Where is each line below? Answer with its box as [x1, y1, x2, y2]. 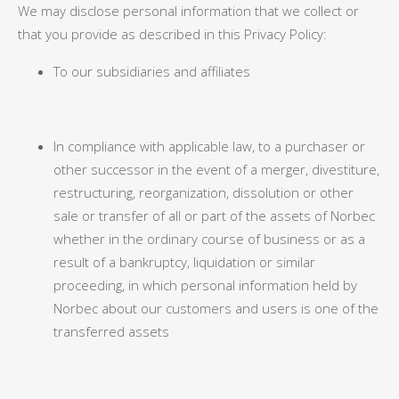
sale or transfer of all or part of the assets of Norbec [53, 207, 375, 224]
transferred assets [53, 322, 169, 340]
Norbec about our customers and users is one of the [53, 299, 379, 317]
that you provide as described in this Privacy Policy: [18, 25, 327, 43]
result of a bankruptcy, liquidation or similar [53, 253, 315, 271]
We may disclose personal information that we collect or [18, 2, 359, 20]
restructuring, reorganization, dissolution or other [53, 183, 354, 201]
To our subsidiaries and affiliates [53, 62, 250, 80]
